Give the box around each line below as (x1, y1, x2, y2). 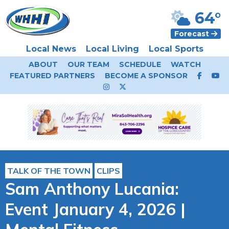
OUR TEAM (67, 60, 109, 69)
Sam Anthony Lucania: (5, 178, 179, 199)
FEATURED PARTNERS (9, 71, 95, 80)
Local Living (85, 44, 139, 54)
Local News (26, 44, 76, 54)
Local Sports (148, 44, 203, 54)
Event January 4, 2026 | (5, 199, 186, 219)
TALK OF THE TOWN (7, 166, 90, 176)
